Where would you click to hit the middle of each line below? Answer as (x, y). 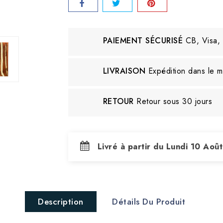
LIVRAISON (124, 71)
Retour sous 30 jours (174, 101)
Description (61, 202)
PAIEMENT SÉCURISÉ (143, 41)
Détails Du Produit (149, 202)
